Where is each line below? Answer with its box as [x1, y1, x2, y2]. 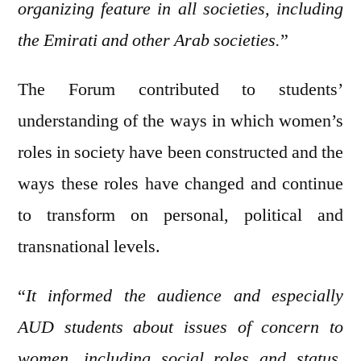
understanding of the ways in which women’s [18, 110, 343, 133]
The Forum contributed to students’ [18, 78, 343, 102]
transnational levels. [18, 235, 160, 259]
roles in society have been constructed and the [18, 141, 343, 164]
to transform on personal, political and [18, 204, 343, 227]
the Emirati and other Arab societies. [18, 29, 280, 52]
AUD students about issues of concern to [18, 316, 343, 339]
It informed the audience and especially [26, 284, 343, 308]
